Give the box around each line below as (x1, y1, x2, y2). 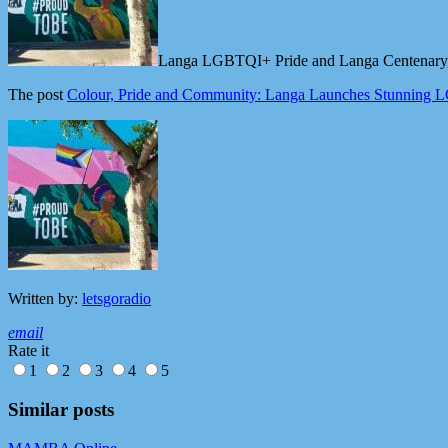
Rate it (8, 342, 49, 360)
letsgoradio (82, 290, 151, 308)
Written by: (8, 290, 82, 308)
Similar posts (8, 399, 114, 421)
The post (8, 86, 67, 104)
